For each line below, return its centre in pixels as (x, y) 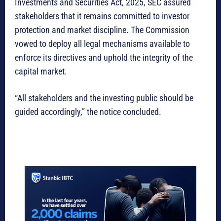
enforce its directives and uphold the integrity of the (104, 57)
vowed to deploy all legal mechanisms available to (102, 43)
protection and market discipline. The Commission (102, 30)
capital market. (41, 71)
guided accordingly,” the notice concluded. (88, 111)
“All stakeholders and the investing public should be (104, 98)
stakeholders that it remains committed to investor (102, 16)
